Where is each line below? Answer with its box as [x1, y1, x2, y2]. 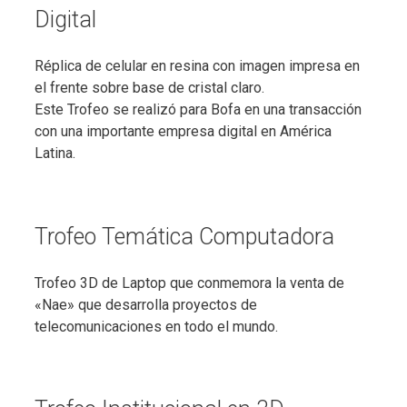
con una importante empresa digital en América [35, 123, 332, 140]
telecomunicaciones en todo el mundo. [35, 317, 278, 335]
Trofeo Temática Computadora [35, 223, 334, 250]
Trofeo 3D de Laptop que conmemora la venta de [35, 273, 344, 292]
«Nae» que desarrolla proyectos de [35, 295, 257, 313]
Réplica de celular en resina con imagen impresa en [35, 57, 360, 74]
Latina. [35, 144, 75, 162]
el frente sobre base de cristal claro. [35, 79, 264, 96]
